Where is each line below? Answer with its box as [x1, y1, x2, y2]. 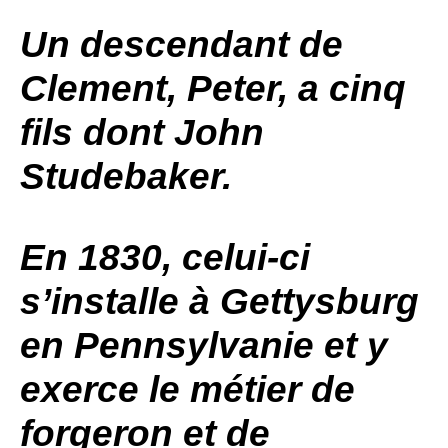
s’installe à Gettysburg [20, 281, 419, 322]
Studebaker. [20, 156, 232, 197]
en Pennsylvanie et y [20, 325, 388, 366]
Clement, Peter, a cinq [20, 68, 406, 109]
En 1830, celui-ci [20, 237, 310, 278]
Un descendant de [20, 24, 343, 65]
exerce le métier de [20, 369, 355, 410]
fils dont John [20, 112, 264, 153]
